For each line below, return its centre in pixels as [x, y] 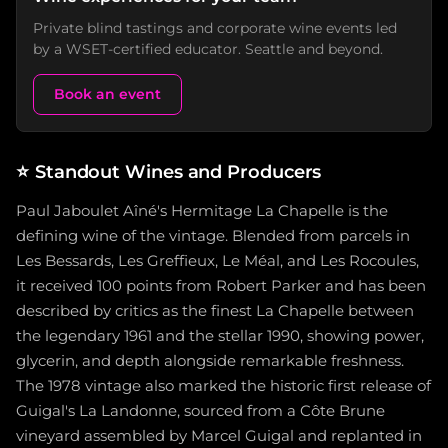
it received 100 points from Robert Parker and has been [221, 286]
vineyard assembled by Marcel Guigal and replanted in [219, 436]
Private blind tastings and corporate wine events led [215, 28]
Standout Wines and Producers [178, 171]
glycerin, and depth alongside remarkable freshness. [210, 361]
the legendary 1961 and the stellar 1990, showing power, [220, 336]
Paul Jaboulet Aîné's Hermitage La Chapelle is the [202, 211]
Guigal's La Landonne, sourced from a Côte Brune [200, 411]
